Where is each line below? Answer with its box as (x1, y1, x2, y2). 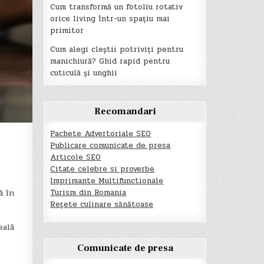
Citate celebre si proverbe (50, 163, 155, 175)
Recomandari (94, 105, 156, 117)
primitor (50, 24, 84, 37)
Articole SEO (50, 151, 101, 163)
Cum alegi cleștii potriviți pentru (50, 43, 184, 55)
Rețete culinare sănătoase (50, 198, 154, 210)
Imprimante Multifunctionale (50, 174, 164, 187)
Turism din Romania (50, 186, 127, 199)
